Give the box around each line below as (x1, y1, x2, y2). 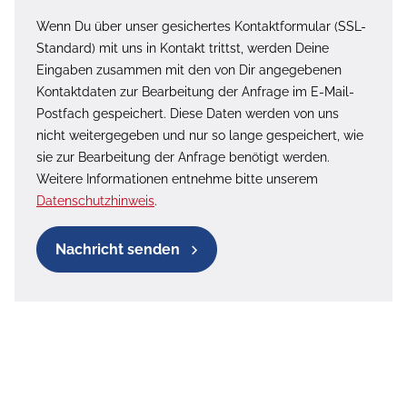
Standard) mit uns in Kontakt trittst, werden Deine (36, 40, 329, 55)
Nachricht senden (55, 240, 184, 258)
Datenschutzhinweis (36, 193, 154, 208)
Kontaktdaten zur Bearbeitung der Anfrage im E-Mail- (36, 84, 354, 99)
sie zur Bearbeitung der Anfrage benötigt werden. (36, 149, 330, 164)
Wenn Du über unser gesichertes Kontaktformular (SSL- (36, 18, 366, 34)
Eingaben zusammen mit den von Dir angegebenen (36, 62, 342, 77)
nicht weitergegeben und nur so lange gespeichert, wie (36, 127, 363, 143)
